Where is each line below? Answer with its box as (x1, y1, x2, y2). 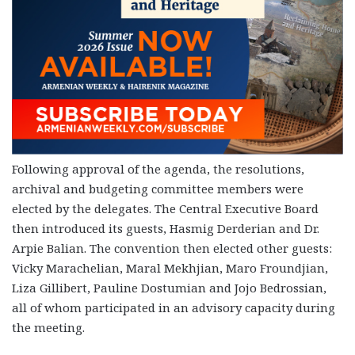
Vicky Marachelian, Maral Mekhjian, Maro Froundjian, (12, 260, 328, 277)
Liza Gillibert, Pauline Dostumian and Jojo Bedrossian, (12, 280, 326, 296)
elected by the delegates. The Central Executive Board (12, 200, 319, 217)
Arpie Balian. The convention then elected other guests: (12, 240, 332, 257)
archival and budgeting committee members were (12, 181, 303, 197)
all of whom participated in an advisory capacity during (12, 300, 335, 316)
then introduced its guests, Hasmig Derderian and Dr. (12, 220, 319, 237)
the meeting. (12, 319, 85, 336)
